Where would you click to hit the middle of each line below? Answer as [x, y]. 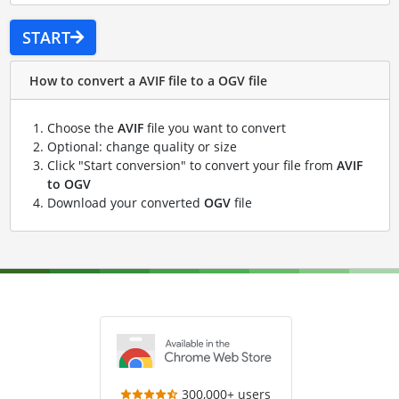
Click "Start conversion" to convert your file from [191, 166]
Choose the [82, 128]
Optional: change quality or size [142, 147]
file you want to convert [214, 128]
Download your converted [125, 203]
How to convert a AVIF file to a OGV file [148, 80]
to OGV [69, 184]
